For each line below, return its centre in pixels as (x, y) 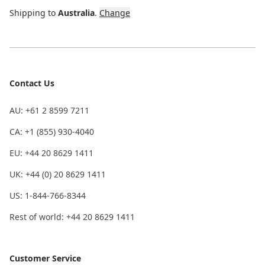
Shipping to (33, 12)
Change (115, 12)
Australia (76, 12)
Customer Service (45, 258)
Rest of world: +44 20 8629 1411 (72, 216)
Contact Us (32, 83)
